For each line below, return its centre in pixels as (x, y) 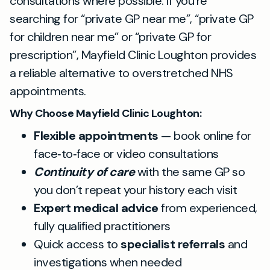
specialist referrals (173, 244)
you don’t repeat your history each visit (135, 190)
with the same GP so (190, 171)
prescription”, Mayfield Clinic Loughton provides (133, 55)
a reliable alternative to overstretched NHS (121, 73)
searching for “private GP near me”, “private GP (132, 18)
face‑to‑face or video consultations (126, 153)
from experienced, (208, 208)
